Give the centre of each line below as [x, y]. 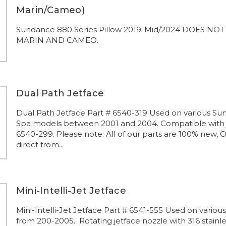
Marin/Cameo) [50, 10]
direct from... [40, 145]
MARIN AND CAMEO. [60, 40]
